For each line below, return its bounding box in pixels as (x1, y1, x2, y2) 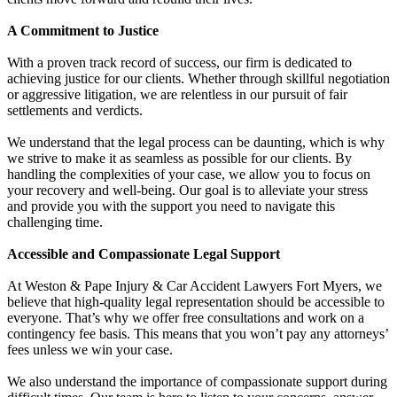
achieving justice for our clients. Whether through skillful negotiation (7, 70, 390, 86)
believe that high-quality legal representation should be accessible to (7, 293, 385, 309)
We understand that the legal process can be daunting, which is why (7, 134, 385, 150)
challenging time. (7, 214, 103, 230)
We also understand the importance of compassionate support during (7, 373, 387, 389)
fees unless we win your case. (7, 341, 173, 357)
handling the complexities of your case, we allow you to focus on (7, 166, 370, 182)
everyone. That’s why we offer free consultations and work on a (7, 309, 364, 325)
